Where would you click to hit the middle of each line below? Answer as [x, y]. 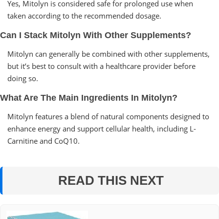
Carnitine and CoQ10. [44, 141]
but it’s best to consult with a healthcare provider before [101, 66]
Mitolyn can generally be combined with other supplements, [109, 54]
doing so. [23, 78]
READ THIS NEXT [111, 180]
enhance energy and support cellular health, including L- [102, 128]
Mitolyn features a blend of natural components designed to [108, 116]
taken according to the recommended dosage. [84, 15]
